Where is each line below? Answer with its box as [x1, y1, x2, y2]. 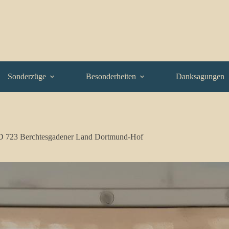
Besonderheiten [86, 72, 136, 81]
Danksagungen [176, 72, 224, 81]
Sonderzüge [8, 72, 46, 81]
